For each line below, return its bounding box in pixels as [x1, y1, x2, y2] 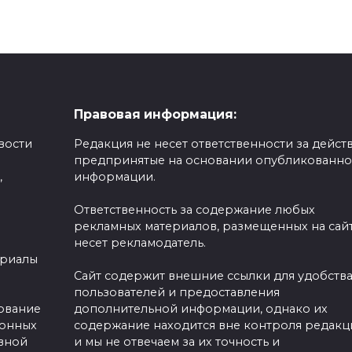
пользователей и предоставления [73, 285, 280, 299]
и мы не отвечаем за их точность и [73, 335, 280, 349]
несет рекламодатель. [73, 236, 206, 250]
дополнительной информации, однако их [73, 302, 328, 316]
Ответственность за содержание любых [73, 203, 315, 217]
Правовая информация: [73, 107, 236, 123]
